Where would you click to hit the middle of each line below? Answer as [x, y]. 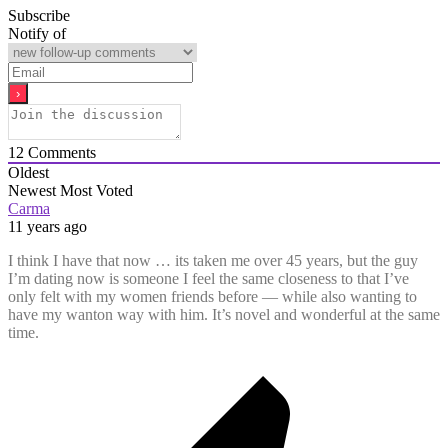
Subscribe [39, 15]
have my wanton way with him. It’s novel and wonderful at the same [224, 314]
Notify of [37, 33]
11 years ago [47, 226]
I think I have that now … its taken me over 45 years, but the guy [213, 260]
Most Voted [96, 190]
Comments [60, 152]
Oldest [28, 172]
